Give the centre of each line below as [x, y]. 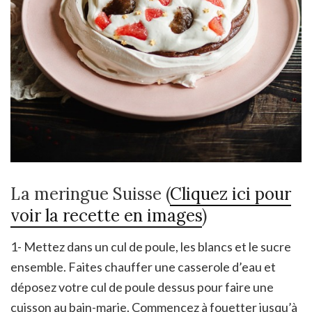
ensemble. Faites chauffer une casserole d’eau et [143, 267]
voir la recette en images [106, 216]
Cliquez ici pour [231, 194]
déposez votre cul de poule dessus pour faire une [142, 287]
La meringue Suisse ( [90, 194]
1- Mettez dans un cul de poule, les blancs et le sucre [151, 247]
